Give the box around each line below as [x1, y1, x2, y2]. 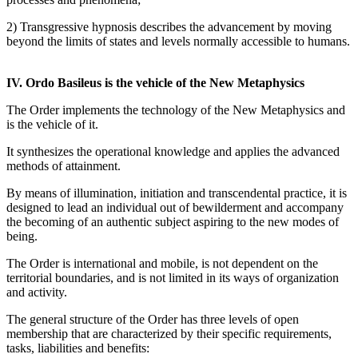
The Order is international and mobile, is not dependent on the [6, 257, 318, 271]
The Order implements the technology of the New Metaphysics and [6, 103, 345, 117]
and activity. [6, 285, 67, 300]
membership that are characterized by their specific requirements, [6, 327, 332, 341]
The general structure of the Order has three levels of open [6, 312, 299, 327]
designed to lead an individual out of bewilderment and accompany [6, 201, 344, 215]
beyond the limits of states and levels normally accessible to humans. [6, 34, 350, 49]
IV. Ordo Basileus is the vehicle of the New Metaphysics [6, 76, 304, 90]
